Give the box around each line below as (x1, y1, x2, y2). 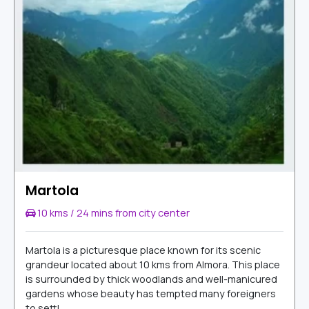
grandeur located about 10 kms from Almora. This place (26, 258, 280, 272)
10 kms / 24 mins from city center (35, 206, 190, 220)
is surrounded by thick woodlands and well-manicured (26, 272, 277, 286)
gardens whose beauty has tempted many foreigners (26, 287, 276, 301)
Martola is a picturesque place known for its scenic (26, 243, 261, 257)
